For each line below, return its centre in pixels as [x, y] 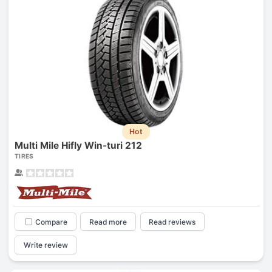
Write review [46, 245]
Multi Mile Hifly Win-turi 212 [78, 145]
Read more [108, 222]
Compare [51, 222]
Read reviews [172, 222]
